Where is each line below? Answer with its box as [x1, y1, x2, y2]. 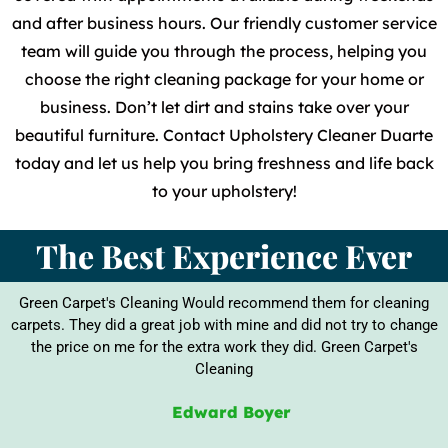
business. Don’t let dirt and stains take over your [39, 97, 409, 118]
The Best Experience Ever [36, 233, 412, 277]
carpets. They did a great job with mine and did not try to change [10, 315, 438, 334]
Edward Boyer [172, 401, 291, 422]
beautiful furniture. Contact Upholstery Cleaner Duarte [15, 125, 433, 146]
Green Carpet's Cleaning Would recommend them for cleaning [19, 293, 429, 312]
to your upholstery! [151, 181, 297, 202]
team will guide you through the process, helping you [21, 41, 427, 62]
